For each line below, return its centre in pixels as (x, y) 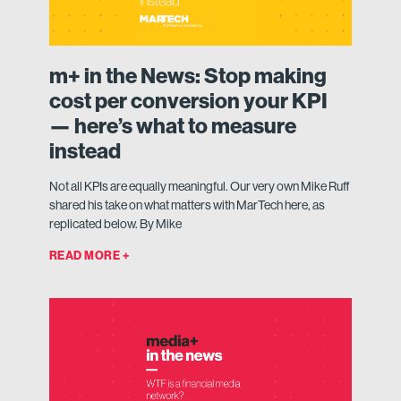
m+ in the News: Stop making (188, 77)
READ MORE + (89, 256)
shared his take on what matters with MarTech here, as (187, 205)
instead (85, 152)
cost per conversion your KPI (188, 102)
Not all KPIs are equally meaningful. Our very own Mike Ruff (199, 187)
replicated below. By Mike (115, 224)
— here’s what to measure (172, 127)
